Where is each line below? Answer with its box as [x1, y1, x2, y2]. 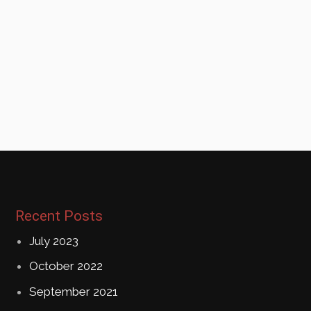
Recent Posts [15, 207, 103, 224]
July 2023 [29, 233, 79, 248]
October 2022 [29, 259, 103, 274]
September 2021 [29, 284, 119, 299]
